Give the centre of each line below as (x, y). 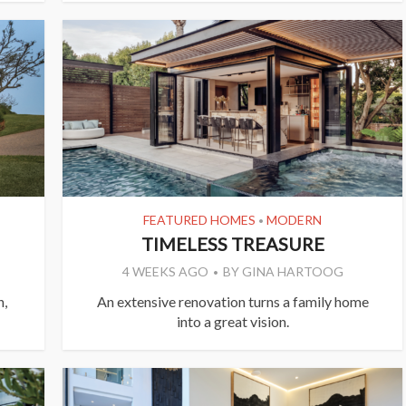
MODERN (294, 220)
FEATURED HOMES (199, 220)
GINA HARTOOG (292, 272)
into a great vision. (232, 322)
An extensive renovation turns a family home (232, 302)
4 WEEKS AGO (165, 272)
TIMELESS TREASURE (232, 244)
